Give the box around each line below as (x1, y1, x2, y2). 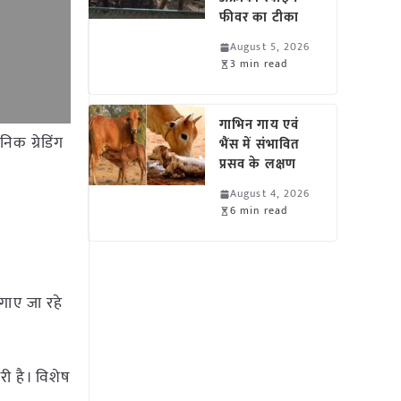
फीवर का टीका (219, 6, 299, 29)
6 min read (230, 201, 288, 219)
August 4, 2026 (230, 184, 311, 202)
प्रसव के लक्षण (219, 153, 296, 175)
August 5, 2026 (230, 38, 311, 55)
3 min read (230, 55, 288, 73)
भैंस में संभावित (219, 133, 300, 156)
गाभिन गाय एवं (219, 114, 299, 136)
